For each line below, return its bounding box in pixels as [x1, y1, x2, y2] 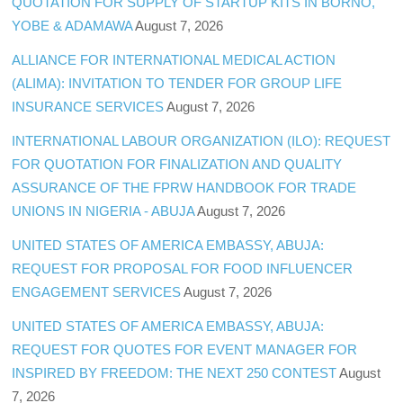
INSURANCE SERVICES [12, 98, 165, 114]
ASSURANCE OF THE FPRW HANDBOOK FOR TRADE [12, 180, 357, 196]
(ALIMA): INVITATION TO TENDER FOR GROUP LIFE [12, 75, 343, 91]
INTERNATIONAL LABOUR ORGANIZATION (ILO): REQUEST [12, 133, 391, 149]
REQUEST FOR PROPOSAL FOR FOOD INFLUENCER [12, 261, 354, 277]
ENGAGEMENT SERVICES [12, 284, 182, 300]
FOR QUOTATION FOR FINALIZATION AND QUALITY [12, 157, 343, 173]
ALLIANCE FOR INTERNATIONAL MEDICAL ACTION [12, 51, 336, 67]
